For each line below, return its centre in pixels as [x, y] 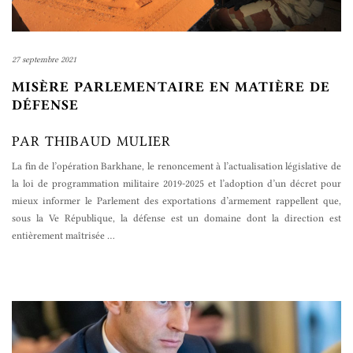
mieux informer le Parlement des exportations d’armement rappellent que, [176, 201]
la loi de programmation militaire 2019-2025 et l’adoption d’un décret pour [176, 183]
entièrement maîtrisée [59, 235]
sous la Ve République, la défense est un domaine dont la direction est [176, 218]
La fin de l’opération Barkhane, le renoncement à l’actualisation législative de [176, 166]
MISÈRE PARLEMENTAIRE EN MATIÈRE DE [171, 87]
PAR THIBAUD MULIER [91, 141]
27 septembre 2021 [44, 59]
